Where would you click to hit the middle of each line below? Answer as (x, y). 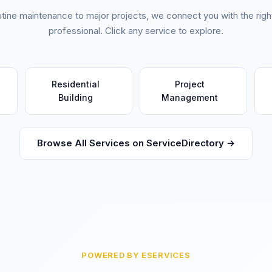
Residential (75, 84)
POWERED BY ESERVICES (136, 255)
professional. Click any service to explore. (136, 31)
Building (75, 97)
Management (190, 97)
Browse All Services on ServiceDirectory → (136, 143)
